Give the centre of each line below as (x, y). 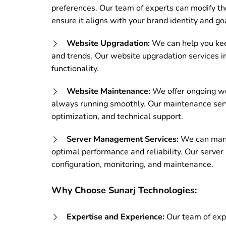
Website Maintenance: (108, 91)
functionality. (75, 68)
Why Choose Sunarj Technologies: (124, 190)
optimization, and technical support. (117, 116)
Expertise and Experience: (116, 217)
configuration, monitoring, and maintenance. (132, 164)
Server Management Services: (123, 139)
